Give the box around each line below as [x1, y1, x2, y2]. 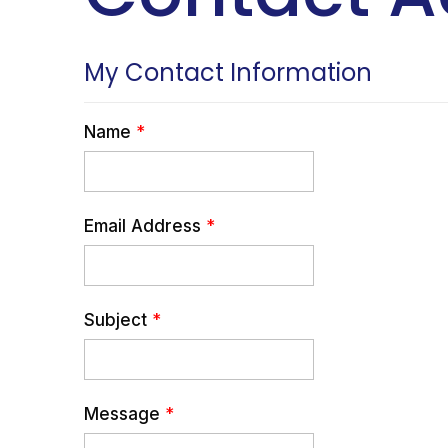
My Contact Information [84, 55, 373, 89]
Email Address [84, 215, 202, 236]
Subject [84, 309, 148, 330]
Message [84, 403, 161, 424]
